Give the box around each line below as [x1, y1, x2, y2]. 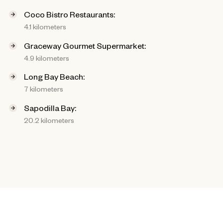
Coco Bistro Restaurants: [24, 9, 115, 19]
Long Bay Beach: [24, 71, 85, 82]
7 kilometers [24, 84, 63, 94]
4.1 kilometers [24, 22, 66, 31]
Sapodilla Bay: [24, 102, 76, 112]
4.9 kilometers [24, 53, 69, 62]
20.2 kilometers [24, 115, 74, 124]
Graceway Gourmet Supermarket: [24, 40, 146, 50]
